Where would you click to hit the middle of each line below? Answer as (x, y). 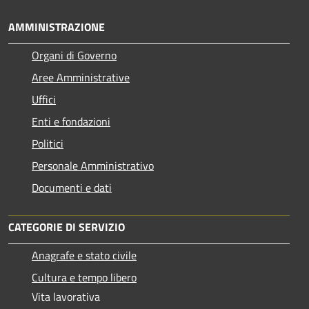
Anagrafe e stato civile (84, 255)
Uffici (44, 99)
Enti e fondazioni (71, 121)
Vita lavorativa (66, 296)
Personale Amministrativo (93, 165)
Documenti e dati (72, 187)
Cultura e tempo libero (84, 277)
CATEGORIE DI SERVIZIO (67, 227)
